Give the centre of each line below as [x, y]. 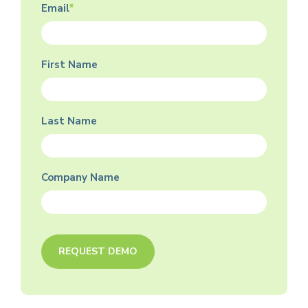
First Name [69, 64]
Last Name [69, 121]
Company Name [80, 177]
